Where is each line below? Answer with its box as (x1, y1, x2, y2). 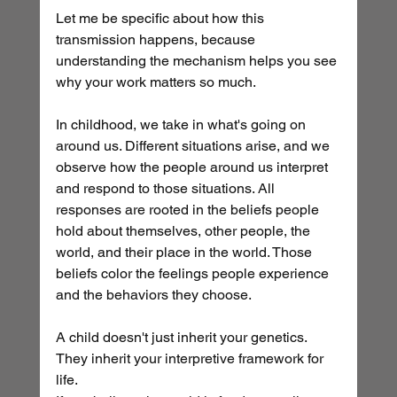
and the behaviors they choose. (55, 286, 252, 304)
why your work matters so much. (55, 74, 256, 91)
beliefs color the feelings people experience (55, 265, 332, 283)
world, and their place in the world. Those (55, 244, 315, 261)
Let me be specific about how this (55, 10, 268, 27)
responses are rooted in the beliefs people (55, 201, 323, 219)
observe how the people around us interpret (55, 159, 331, 176)
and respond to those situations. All (55, 180, 278, 198)
